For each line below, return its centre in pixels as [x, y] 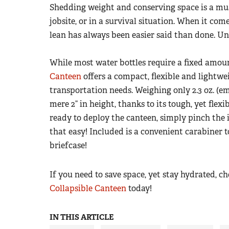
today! [140, 188]
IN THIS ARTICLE [82, 217]
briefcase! [69, 145]
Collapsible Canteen [88, 188]
